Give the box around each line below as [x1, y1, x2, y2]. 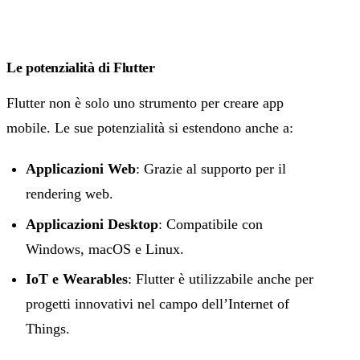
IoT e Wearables [26, 270, 128, 287]
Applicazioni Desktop [26, 215, 158, 232]
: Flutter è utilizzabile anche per [128, 270, 313, 287]
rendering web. [26, 186, 113, 202]
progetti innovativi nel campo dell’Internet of [26, 295, 289, 312]
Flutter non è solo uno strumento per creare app [6, 95, 284, 112]
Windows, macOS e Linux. [26, 240, 184, 257]
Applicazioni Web [26, 161, 136, 178]
